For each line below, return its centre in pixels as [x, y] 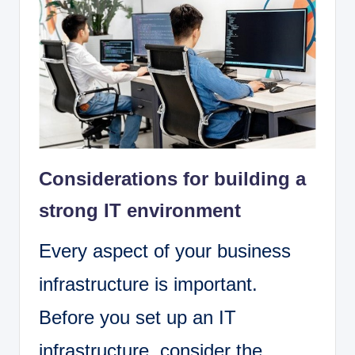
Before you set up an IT [137, 318]
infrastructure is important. [148, 284]
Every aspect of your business [165, 251]
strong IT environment [140, 211]
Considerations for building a [172, 179]
